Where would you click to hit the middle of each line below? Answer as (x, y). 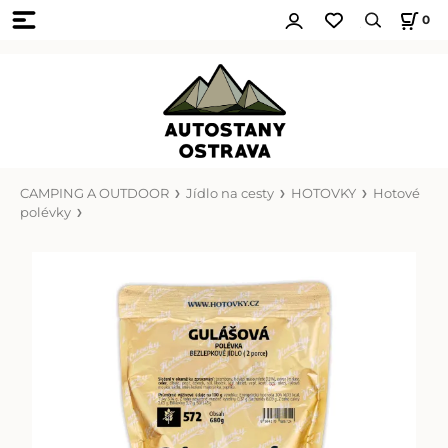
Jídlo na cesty (229, 193)
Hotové (396, 193)
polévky (45, 212)
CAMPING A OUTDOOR (94, 193)
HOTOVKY (323, 193)
